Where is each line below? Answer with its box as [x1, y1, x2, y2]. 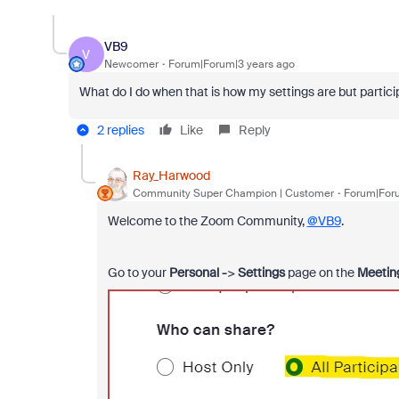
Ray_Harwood [132, 167, 210, 183]
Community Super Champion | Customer [132, 185, 334, 200]
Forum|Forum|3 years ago [167, 56, 295, 71]
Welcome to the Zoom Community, [107, 213, 307, 230]
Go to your [107, 265, 169, 281]
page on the [284, 265, 357, 281]
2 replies [96, 122, 144, 139]
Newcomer [103, 56, 159, 71]
